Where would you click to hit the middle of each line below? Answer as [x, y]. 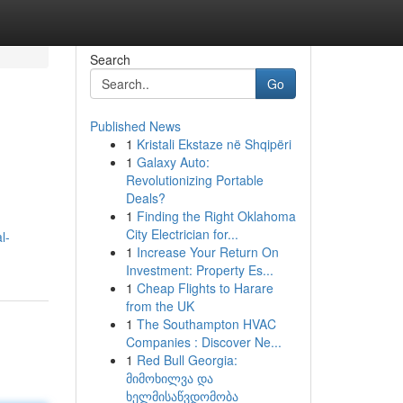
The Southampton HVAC [206, 324]
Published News [135, 126]
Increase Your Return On [207, 252]
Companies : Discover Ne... [203, 342]
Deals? [145, 198]
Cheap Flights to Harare [205, 288]
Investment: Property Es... [199, 270]
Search [110, 59]
